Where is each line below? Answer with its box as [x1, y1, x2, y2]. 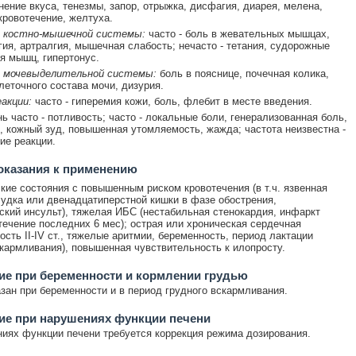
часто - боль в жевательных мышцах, [145, 27, 330, 40]
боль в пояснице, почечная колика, [156, 67, 329, 79]
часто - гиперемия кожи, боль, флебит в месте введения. [31, 95, 312, 107]
